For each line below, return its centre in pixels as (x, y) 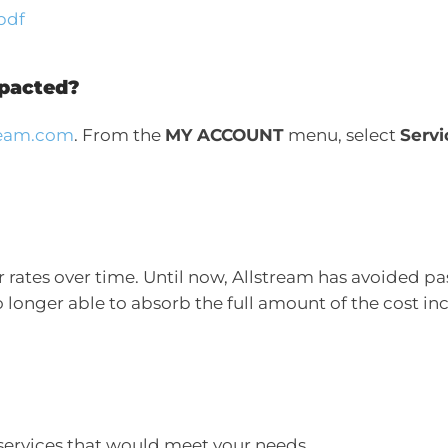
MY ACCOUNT (224, 135)
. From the (119, 135)
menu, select (342, 135)
